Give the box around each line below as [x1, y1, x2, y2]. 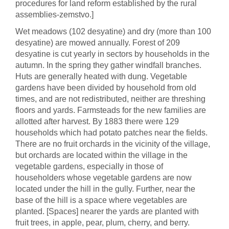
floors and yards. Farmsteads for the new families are [15, 106, 206, 114]
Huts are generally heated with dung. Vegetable [15, 72, 187, 81]
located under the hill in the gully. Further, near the [15, 185, 195, 193]
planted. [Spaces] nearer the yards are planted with [15, 207, 199, 216]
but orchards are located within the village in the [15, 151, 188, 159]
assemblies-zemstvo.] [15, 10, 96, 19]
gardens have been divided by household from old [15, 83, 196, 92]
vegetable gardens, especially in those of [15, 162, 163, 171]
